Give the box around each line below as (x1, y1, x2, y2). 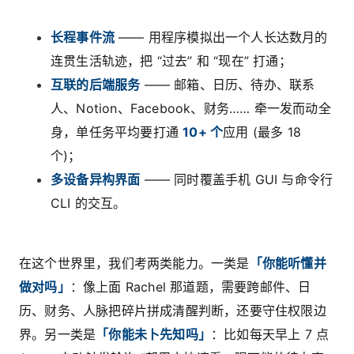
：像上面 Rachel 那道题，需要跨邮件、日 (70, 279, 311, 296)
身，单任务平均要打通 (51, 124, 183, 141)
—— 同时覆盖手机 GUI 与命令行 (140, 171, 333, 188)
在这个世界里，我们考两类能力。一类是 (19, 255, 250, 272)
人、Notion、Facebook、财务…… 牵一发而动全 (51, 100, 331, 117)
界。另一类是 (19, 326, 96, 343)
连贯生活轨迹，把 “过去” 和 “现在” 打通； (51, 53, 292, 70)
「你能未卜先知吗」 (96, 326, 212, 343)
